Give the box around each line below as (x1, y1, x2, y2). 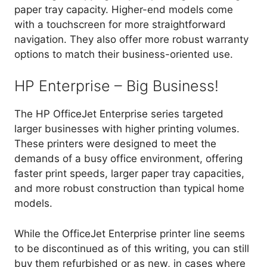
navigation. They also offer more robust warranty (14, 33, 249, 45)
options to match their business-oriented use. (14, 48, 233, 60)
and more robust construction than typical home (14, 182, 244, 195)
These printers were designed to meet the (14, 138, 216, 150)
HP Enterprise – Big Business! (14, 77, 219, 95)
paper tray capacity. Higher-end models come (14, 3, 233, 15)
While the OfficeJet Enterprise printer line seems (14, 227, 245, 240)
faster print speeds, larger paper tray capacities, (14, 167, 244, 180)
